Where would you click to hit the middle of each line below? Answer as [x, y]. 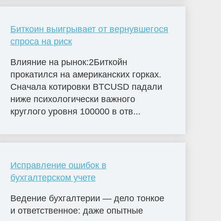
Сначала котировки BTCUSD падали [86, 87]
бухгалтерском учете [53, 177]
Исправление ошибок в [58, 165]
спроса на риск [41, 42]
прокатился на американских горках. [86, 74]
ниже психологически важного [73, 99]
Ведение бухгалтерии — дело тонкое [87, 198]
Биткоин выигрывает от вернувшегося [89, 29]
